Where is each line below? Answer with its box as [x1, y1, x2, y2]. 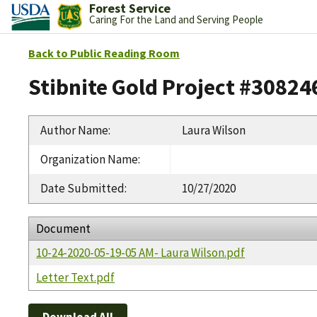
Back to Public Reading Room [28, 46, 180, 60]
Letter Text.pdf [36, 269, 115, 285]
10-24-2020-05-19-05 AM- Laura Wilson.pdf [36, 244, 246, 260]
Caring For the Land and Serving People [88, 13, 263, 26]
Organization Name [40, 151, 138, 167]
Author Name [40, 122, 108, 138]
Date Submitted [40, 180, 125, 196]
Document [36, 220, 91, 236]
